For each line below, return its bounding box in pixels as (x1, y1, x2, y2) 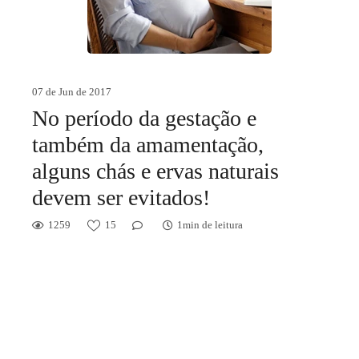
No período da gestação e (32, 106, 256, 131)
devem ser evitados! (32, 185, 210, 210)
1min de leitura (177, 219, 243, 231)
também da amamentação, (32, 132, 264, 157)
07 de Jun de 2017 (32, 86, 111, 98)
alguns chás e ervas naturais (32, 159, 279, 184)
